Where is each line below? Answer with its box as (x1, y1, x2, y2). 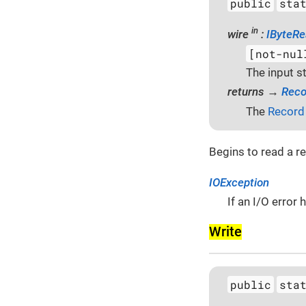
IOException (209, 175, 269, 189)
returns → (227, 85, 281, 99)
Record (268, 105, 305, 119)
